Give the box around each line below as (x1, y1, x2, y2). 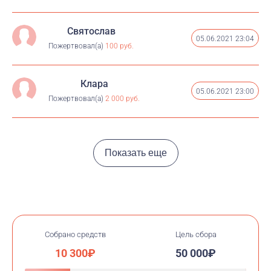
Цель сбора (175, 230, 217, 239)
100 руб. (105, 42, 134, 50)
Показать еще (104, 148, 167, 158)
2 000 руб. (105, 94, 140, 103)
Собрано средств (44, 230, 106, 239)
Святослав (67, 25, 116, 37)
